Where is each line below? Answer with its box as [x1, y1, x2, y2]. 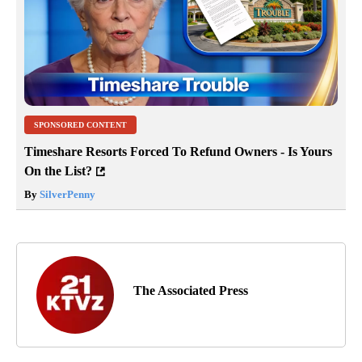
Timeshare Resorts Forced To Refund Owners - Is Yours [24, 145, 332, 159]
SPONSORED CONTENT [34, 120, 127, 130]
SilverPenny [37, 188, 95, 201]
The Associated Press [133, 284, 248, 298]
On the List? [24, 164, 92, 179]
